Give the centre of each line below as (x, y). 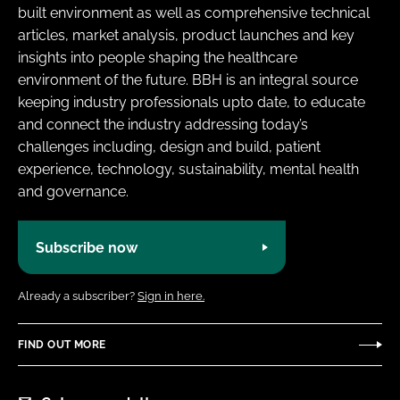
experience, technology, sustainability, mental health (188, 170)
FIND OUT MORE (62, 344)
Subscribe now (87, 247)
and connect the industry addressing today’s (163, 125)
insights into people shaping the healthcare (158, 58)
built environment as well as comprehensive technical (194, 13)
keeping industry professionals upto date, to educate (192, 103)
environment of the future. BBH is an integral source (188, 80)
